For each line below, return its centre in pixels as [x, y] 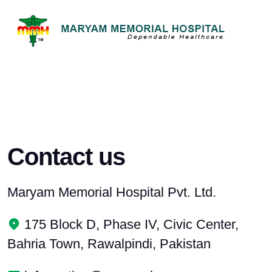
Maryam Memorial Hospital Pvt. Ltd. [112, 192]
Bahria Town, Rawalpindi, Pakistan [109, 244]
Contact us [66, 157]
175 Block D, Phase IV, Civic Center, [130, 224]
